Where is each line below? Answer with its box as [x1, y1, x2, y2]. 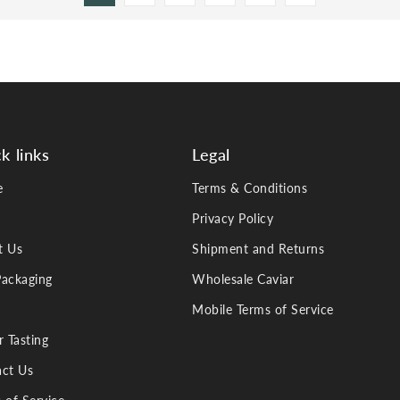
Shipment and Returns [192, 240, 324, 256]
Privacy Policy [192, 210, 273, 226]
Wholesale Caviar [192, 271, 294, 287]
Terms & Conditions [192, 179, 307, 196]
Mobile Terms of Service [192, 301, 334, 317]
